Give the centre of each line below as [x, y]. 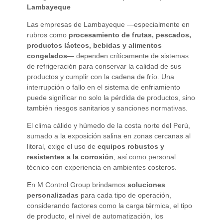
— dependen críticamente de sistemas [128, 56]
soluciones [146, 184]
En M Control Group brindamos [77, 184]
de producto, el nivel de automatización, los [95, 216]
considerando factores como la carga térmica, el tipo [109, 205]
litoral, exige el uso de [62, 146]
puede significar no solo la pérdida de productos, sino [111, 97]
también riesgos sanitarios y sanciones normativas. [107, 108]
